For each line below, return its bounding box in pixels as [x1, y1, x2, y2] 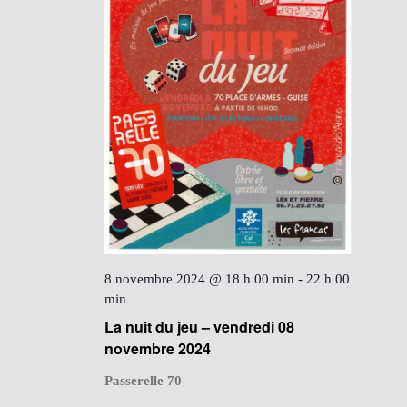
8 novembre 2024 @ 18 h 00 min [104, 271, 295, 286]
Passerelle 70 [104, 372, 183, 388]
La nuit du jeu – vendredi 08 [104, 315, 295, 337]
